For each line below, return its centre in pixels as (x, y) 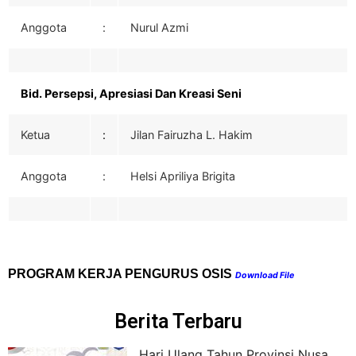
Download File (265, 276)
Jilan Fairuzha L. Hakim (192, 135)
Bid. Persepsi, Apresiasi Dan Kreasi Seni (131, 94)
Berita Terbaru (178, 321)
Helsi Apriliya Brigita (183, 176)
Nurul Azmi (159, 28)
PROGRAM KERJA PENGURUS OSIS (120, 274)
